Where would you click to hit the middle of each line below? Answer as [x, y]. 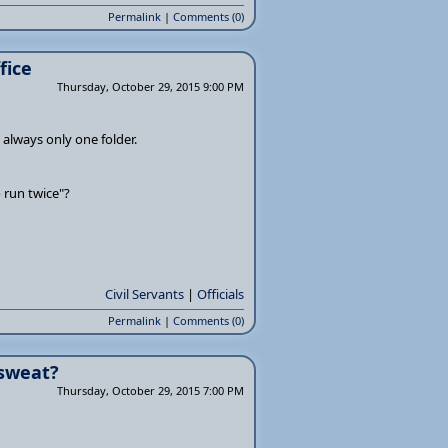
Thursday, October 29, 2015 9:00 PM [150, 86]
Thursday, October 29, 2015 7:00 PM [150, 390]
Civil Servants [144, 294]
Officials [220, 294]
